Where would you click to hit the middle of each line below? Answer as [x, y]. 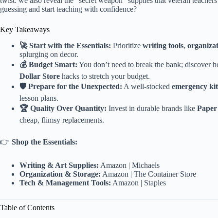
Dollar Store [40, 76]
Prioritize [127, 46]
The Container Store [165, 174]
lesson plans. [39, 98]
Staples [155, 183]
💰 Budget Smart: [48, 65]
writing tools [163, 46]
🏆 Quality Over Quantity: [63, 109]
